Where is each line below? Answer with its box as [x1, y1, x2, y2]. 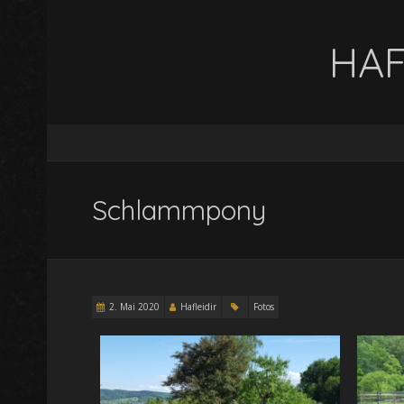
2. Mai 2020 [108, 300, 160, 313]
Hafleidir [179, 300, 216, 313]
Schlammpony [91, 193, 266, 227]
